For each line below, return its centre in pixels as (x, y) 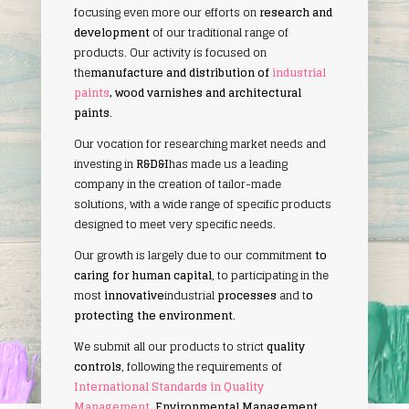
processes (246, 295)
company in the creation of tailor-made (177, 184)
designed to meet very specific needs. (174, 224)
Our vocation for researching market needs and (199, 143)
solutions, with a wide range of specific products (202, 204)
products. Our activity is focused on (170, 52)
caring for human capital (142, 275)
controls (97, 366)
